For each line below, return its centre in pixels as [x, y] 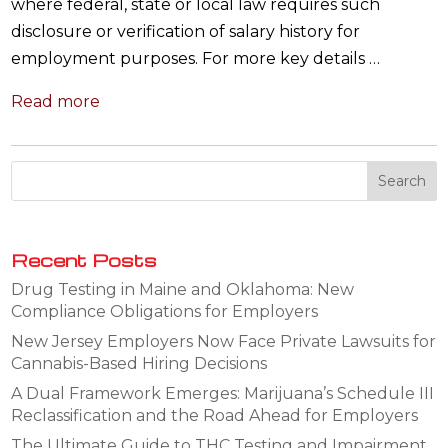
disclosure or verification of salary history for [186, 31]
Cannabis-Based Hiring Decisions [139, 363]
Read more [56, 101]
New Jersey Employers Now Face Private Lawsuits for [224, 341]
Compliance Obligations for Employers [165, 311]
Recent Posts [84, 259]
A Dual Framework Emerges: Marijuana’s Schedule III [223, 393]
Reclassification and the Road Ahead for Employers [215, 415]
